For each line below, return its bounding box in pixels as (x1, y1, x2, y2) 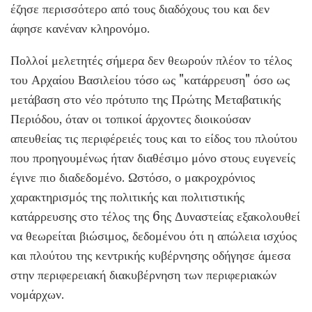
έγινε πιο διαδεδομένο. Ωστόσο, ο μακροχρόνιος (10, 170, 255, 185)
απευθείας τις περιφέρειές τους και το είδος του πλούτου (10, 131, 297, 146)
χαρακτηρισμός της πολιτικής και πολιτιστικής (10, 189, 244, 205)
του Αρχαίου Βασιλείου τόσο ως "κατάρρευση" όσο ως (10, 72, 290, 88)
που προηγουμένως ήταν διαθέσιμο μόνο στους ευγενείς (10, 150, 295, 166)
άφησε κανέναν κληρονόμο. (10, 21, 150, 36)
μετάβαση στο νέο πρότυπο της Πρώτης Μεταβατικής (10, 92, 281, 107)
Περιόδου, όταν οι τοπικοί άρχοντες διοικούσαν (10, 111, 251, 127)
